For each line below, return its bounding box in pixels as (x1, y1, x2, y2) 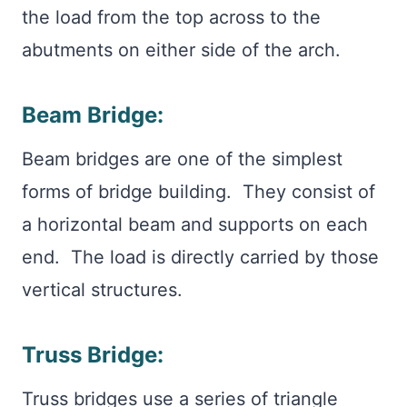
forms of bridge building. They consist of (22, 181, 375, 203)
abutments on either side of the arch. (22, 39, 346, 61)
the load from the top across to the (22, 6, 321, 28)
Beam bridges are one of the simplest (22, 148, 342, 170)
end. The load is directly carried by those (22, 246, 379, 268)
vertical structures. (22, 279, 194, 301)
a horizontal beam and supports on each (22, 213, 368, 235)
